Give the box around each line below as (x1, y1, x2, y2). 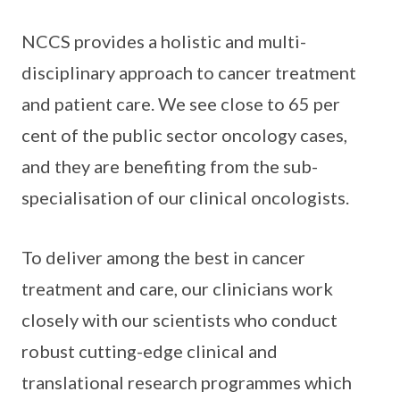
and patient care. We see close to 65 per (21, 93, 340, 115)
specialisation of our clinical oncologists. (21, 187, 353, 209)
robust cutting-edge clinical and (21, 340, 278, 362)
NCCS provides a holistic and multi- (21, 30, 306, 53)
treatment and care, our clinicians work (21, 278, 333, 300)
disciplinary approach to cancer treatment (21, 62, 356, 84)
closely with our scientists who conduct (21, 309, 337, 331)
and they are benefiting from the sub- (21, 155, 318, 178)
